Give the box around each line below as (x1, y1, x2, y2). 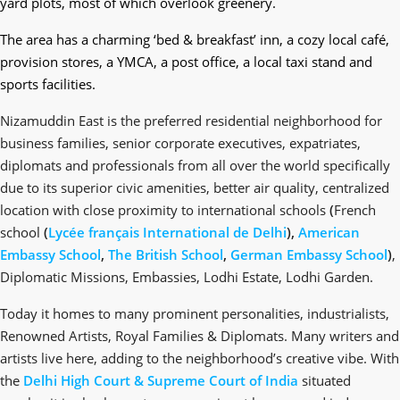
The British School (108, 246, 223, 263)
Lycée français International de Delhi (48, 223, 287, 241)
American (298, 223, 360, 241)
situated (298, 371, 351, 389)
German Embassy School (230, 246, 387, 263)
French (334, 201, 376, 219)
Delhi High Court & (23, 371, 147, 389)
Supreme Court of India (147, 371, 298, 389)
